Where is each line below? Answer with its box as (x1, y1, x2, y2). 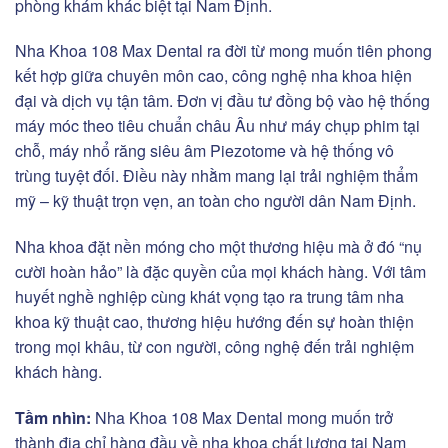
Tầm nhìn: (15, 405, 95, 429)
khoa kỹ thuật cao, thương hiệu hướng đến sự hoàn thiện (15, 310, 414, 334)
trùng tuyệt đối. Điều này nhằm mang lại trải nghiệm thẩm (15, 164, 418, 188)
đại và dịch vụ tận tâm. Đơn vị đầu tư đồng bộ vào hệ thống (15, 89, 430, 113)
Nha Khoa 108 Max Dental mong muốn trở (95, 405, 393, 429)
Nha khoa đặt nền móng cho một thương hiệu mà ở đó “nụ (15, 235, 422, 259)
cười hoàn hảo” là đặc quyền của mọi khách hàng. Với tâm (15, 260, 426, 284)
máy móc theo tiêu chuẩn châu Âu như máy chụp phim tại (15, 114, 420, 138)
